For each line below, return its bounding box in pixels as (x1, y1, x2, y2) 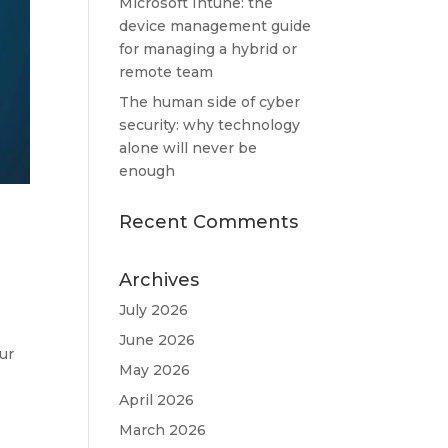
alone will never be (119, 139, 258, 157)
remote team (119, 63, 214, 81)
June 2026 (119, 331, 196, 349)
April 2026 (119, 391, 195, 409)
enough (119, 162, 176, 180)
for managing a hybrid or (119, 40, 298, 58)
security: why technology (119, 116, 301, 134)
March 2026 (119, 421, 207, 439)
